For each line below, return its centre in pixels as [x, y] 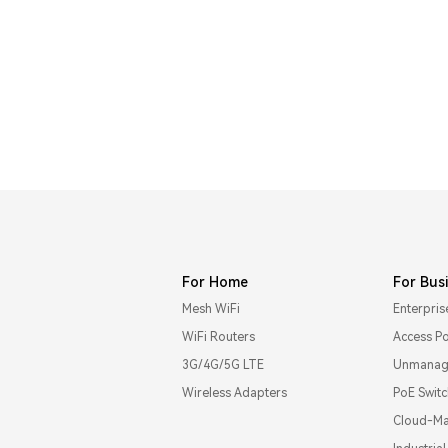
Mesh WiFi [211, 308]
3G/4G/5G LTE [223, 364]
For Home [215, 281]
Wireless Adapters [235, 392]
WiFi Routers [219, 336]
